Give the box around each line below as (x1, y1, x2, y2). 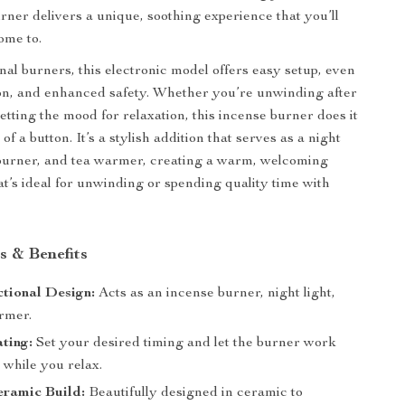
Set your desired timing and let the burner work (33, 336, 337, 351)
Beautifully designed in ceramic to (85, 386, 304, 400)
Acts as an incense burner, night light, (95, 287, 336, 301)
